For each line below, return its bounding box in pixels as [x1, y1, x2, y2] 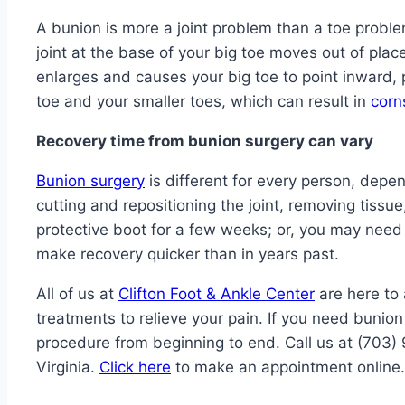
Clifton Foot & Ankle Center [118, 285, 315, 304]
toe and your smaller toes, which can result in [36, 92, 371, 111]
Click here [99, 358, 171, 377]
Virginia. [36, 358, 99, 377]
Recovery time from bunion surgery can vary [36, 132, 373, 151]
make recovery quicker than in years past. [36, 245, 339, 264]
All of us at [36, 285, 118, 304]
